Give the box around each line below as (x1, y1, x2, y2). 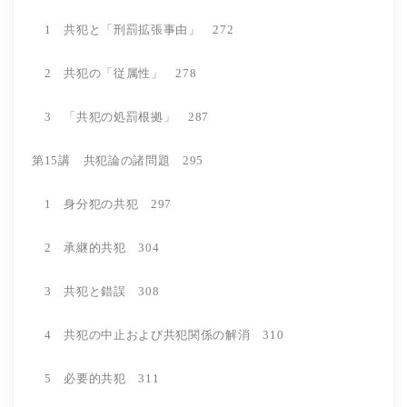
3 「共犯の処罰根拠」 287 (32, 109, 210, 124)
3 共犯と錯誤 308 (32, 283, 184, 298)
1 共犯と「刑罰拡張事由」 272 (32, 22, 247, 36)
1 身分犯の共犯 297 (32, 196, 197, 211)
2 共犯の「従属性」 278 (32, 65, 197, 80)
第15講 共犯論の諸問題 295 (32, 153, 204, 167)
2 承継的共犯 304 (32, 240, 160, 254)
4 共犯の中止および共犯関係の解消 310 (32, 327, 284, 342)
